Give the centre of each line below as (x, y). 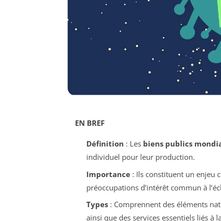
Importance (108, 174)
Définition (105, 144)
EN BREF (90, 123)
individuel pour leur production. (140, 157)
